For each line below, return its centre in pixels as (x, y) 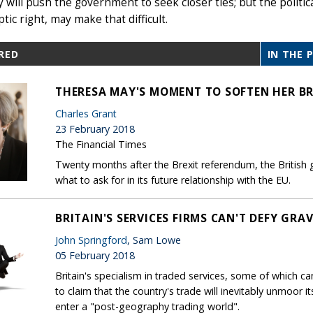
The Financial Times (101, 144)
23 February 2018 (95, 129)
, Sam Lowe (154, 240)
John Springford (91, 240)
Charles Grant (86, 113)
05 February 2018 (95, 255)
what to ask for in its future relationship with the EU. (173, 180)
